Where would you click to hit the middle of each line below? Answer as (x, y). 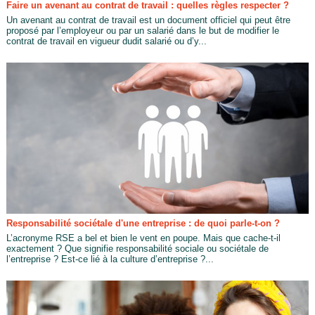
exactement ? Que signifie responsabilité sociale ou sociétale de (137, 249)
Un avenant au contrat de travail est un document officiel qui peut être (148, 20)
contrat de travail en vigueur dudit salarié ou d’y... (106, 41)
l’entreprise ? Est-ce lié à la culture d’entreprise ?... (110, 259)
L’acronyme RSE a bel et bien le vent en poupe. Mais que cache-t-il (143, 238)
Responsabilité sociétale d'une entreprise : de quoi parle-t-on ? (143, 224)
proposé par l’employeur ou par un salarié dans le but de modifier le (142, 31)
